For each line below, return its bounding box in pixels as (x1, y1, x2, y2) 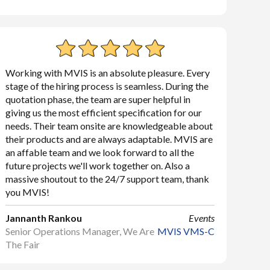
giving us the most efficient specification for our (5, 107, 202, 118)
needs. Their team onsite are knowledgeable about (5, 120, 213, 131)
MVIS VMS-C (157, 225, 215, 237)
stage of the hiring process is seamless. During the (5, 80, 209, 92)
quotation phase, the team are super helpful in (5, 93, 191, 105)
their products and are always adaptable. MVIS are (5, 133, 213, 145)
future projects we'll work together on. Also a (5, 160, 190, 171)
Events (188, 212, 215, 224)
